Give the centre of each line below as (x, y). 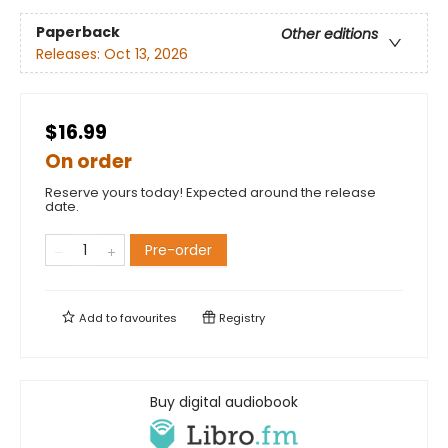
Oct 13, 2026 (146, 53)
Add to (98, 318)
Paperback (78, 31)
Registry (240, 318)
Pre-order (178, 250)
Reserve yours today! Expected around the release (210, 193)
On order (88, 162)
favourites (148, 318)
